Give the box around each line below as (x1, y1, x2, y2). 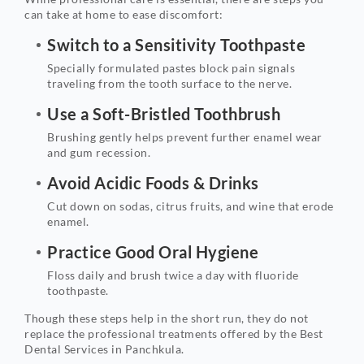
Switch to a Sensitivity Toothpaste (47, 35, 305, 55)
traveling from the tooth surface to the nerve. (47, 76, 292, 91)
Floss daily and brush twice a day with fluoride (47, 268, 299, 283)
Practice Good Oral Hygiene (47, 242, 258, 262)
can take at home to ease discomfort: (24, 7, 223, 22)
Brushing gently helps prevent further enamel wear (47, 130, 323, 145)
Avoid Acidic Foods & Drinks (47, 173, 259, 193)
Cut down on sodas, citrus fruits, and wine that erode (47, 199, 334, 214)
